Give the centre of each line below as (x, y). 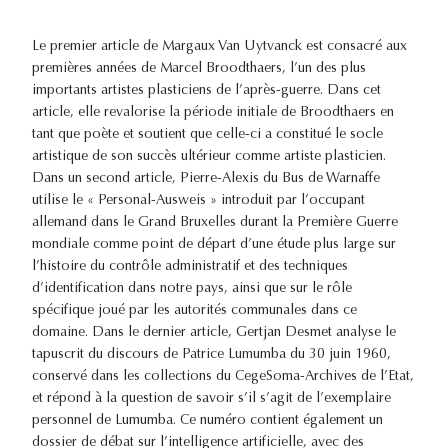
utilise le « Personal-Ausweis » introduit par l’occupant (198, 201)
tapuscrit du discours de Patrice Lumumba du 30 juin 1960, (211, 355)
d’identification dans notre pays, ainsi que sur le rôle (192, 289)
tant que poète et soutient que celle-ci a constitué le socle (207, 135)
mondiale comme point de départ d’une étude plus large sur (214, 245)
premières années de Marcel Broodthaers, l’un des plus (199, 69)
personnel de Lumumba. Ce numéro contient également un (207, 421)
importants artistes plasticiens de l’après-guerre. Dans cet (206, 91)
